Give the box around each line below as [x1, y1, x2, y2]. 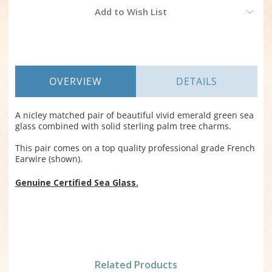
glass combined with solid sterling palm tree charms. [15, 120, 231, 132]
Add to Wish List [94, 5, 167, 18]
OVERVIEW [49, 75, 102, 89]
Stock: [15, 12, 38, 23]
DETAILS [175, 75, 217, 89]
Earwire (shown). [15, 153, 83, 165]
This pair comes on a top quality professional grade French [15, 142, 255, 154]
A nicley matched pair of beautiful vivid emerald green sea [15, 109, 254, 121]
